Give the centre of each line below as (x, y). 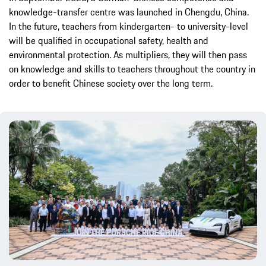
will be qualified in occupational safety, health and (109, 40)
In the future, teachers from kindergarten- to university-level (129, 26)
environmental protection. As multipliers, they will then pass (128, 54)
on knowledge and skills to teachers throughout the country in (132, 69)
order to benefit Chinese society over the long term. (111, 83)
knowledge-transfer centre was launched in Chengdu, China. (129, 12)
